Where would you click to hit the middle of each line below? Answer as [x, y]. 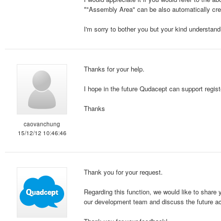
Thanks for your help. [114, 69]
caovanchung [42, 124]
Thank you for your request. [123, 172]
